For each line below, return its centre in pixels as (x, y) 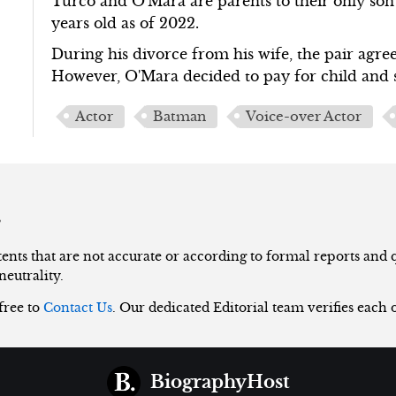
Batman (180, 116)
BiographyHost (220, 382)
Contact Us (78, 307)
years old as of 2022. (126, 23)
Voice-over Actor (304, 116)
